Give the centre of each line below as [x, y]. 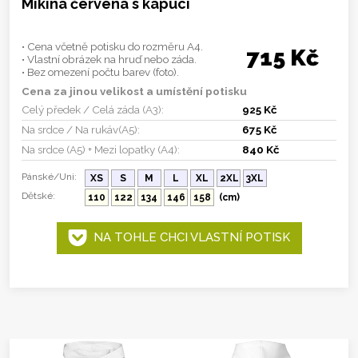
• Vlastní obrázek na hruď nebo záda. [109, 59]
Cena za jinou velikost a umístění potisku [134, 91]
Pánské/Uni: [49, 176]
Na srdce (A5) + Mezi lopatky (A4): [101, 149]
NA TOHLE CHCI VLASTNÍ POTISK [188, 237]
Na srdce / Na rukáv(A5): [81, 129]
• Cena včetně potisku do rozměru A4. [112, 46]
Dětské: [38, 195]
